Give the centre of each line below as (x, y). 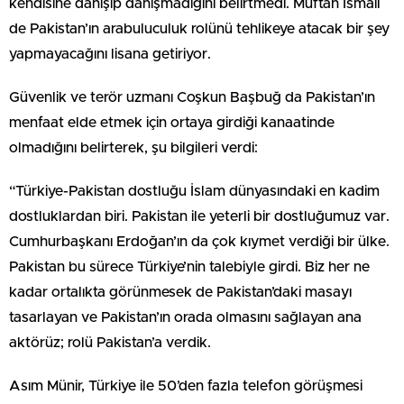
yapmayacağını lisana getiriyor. (110, 54)
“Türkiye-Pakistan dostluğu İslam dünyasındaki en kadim (194, 191)
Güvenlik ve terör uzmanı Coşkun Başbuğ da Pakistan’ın (192, 97)
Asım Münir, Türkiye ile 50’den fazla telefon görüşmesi (186, 386)
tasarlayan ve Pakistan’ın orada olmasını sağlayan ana (185, 317)
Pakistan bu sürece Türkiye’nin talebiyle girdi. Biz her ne (189, 266)
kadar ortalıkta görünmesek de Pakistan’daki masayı (180, 292)
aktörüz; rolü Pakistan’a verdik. (110, 342)
